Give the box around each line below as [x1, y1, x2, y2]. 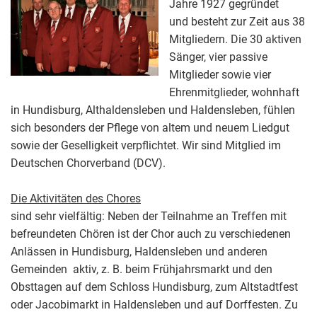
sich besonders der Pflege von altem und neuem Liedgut [11, 120, 289, 134]
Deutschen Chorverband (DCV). [11, 156, 166, 170]
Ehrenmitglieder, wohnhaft [169, 85, 299, 99]
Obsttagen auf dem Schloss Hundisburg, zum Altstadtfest [11, 279, 298, 294]
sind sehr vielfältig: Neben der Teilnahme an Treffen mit [11, 209, 287, 223]
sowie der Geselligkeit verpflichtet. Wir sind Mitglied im [11, 138, 281, 152]
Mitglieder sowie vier [169, 67, 271, 81]
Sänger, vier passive [169, 50, 267, 64]
